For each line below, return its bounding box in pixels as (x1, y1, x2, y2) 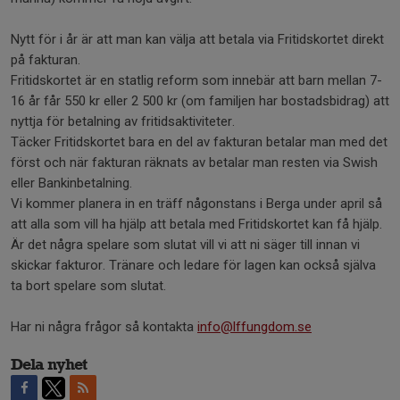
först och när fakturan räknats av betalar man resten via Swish (11, 154, 378, 171)
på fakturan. (11, 52, 80, 68)
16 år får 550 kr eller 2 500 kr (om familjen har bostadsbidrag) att (11, 93, 389, 109)
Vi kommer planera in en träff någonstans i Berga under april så (11, 196, 382, 212)
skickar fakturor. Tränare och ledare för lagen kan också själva (11, 257, 376, 273)
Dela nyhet (11, 354, 87, 374)
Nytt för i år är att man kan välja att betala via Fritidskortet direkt (11, 31, 384, 47)
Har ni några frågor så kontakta (11, 319, 197, 335)
